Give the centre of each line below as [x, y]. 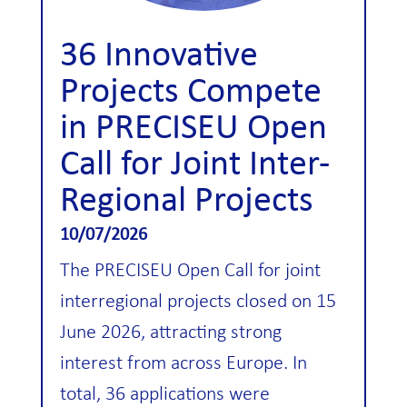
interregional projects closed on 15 [198, 303]
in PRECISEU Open [193, 129]
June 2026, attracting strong [170, 333]
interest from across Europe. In [183, 364]
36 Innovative [159, 57]
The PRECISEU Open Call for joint [190, 272]
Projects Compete [190, 93]
